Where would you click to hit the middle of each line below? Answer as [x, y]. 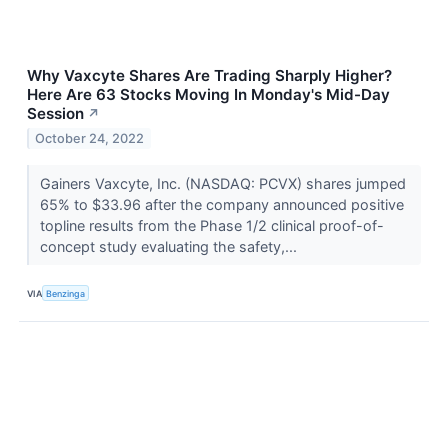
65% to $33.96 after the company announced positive [221, 204]
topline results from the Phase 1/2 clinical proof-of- [211, 225]
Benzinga [66, 293]
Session [55, 113]
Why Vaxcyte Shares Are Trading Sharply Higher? [209, 75]
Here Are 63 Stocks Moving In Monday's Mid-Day [208, 94]
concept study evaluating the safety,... [170, 246]
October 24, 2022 [90, 138]
